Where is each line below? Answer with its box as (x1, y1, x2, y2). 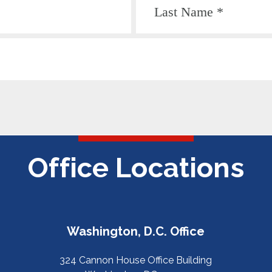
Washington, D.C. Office (67, 224, 205, 239)
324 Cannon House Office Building (59, 254, 212, 266)
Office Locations (28, 151, 244, 184)
